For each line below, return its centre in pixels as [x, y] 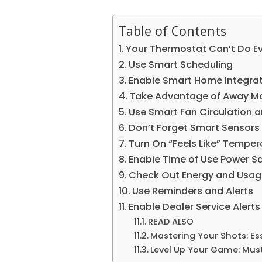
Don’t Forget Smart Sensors [194, 127]
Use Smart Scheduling [181, 64]
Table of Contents [173, 30]
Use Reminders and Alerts [193, 191]
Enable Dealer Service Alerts [195, 206]
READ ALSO [170, 221]
